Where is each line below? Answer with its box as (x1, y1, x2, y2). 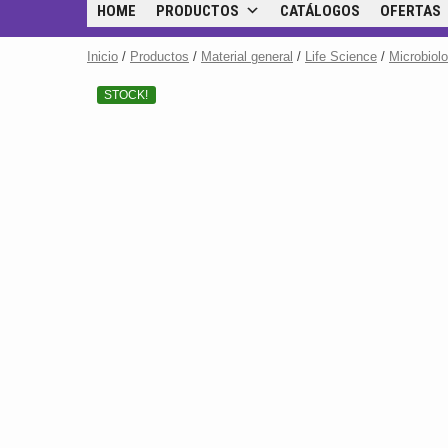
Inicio (87, 49, 118, 64)
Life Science (305, 49, 377, 64)
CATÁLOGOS (280, 2, 360, 20)
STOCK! (104, 88, 149, 102)
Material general (201, 49, 293, 64)
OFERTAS (380, 2, 441, 20)
